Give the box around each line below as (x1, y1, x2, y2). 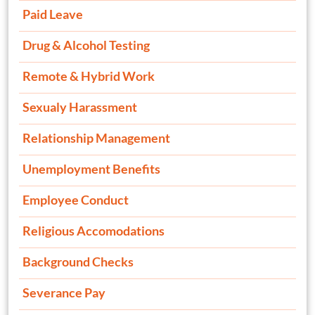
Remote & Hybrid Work (22, 68, 155, 84)
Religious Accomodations (22, 223, 165, 239)
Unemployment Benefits (22, 161, 160, 177)
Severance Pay (22, 285, 105, 301)
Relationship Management (22, 130, 170, 146)
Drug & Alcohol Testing (22, 37, 150, 53)
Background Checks (22, 254, 134, 270)
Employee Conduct (22, 192, 129, 208)
